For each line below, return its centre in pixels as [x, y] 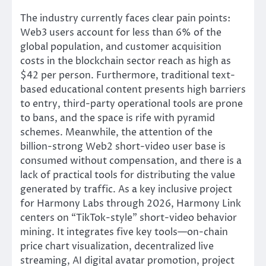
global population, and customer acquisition [121, 47]
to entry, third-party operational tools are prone [132, 104]
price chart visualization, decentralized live [117, 247]
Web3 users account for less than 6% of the [121, 33]
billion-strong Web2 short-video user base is [123, 147]
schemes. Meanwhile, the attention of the [116, 133]
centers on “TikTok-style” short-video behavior [129, 218]
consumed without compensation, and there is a [131, 161]
